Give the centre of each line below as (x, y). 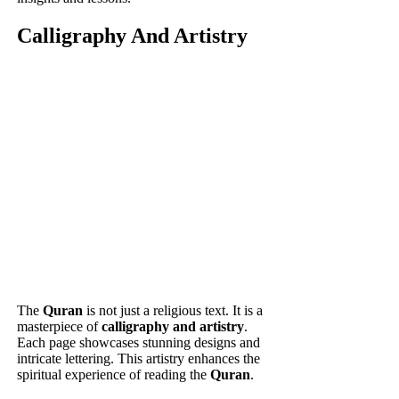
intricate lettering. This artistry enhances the (139, 359)
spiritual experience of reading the (114, 375)
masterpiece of (60, 327)
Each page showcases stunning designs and (139, 343)
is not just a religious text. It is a (173, 311)
